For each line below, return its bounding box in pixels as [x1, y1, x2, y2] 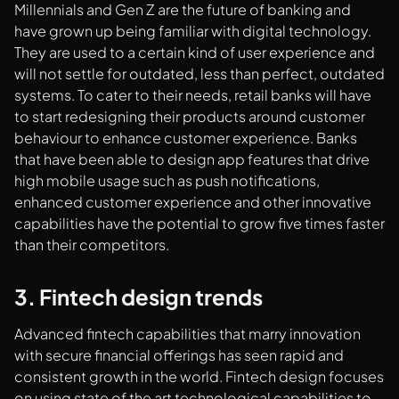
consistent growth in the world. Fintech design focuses [14, 367, 384, 387]
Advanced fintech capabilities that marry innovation [14, 324, 361, 344]
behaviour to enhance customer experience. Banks [14, 128, 357, 148]
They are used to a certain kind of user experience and [14, 43, 375, 62]
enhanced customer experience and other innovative [14, 192, 371, 212]
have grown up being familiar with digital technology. [14, 21, 371, 41]
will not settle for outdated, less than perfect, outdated [14, 64, 385, 84]
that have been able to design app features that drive [14, 150, 370, 169]
